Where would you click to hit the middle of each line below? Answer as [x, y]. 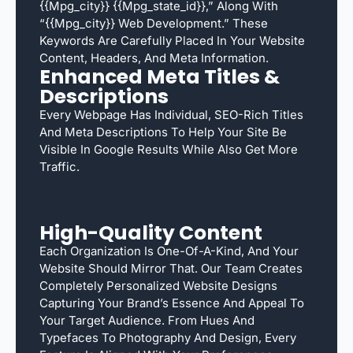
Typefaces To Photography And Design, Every [168, 337]
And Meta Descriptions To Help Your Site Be [163, 132]
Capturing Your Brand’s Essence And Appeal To [172, 303]
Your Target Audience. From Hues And [147, 320]
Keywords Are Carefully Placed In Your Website [172, 40]
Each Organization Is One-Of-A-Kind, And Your [169, 251]
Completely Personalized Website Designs [158, 285]
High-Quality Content [151, 232]
